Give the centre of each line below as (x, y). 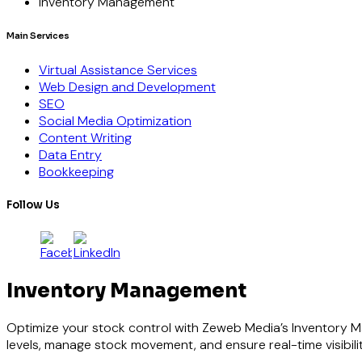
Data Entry (70, 154)
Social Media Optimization (115, 120)
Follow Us (33, 204)
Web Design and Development (127, 86)
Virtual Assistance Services (118, 69)
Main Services (38, 36)
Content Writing (85, 137)
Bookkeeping (76, 171)
